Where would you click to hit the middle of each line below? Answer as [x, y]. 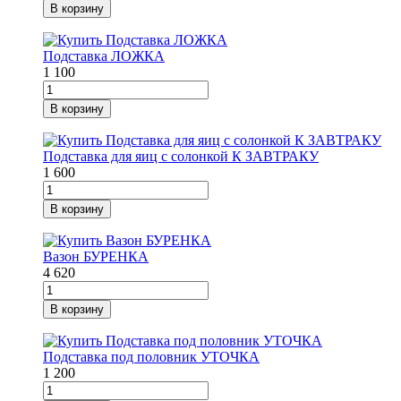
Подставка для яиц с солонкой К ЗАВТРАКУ [181, 157]
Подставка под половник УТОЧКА [151, 357]
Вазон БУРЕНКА [96, 257]
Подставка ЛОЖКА [104, 56]
